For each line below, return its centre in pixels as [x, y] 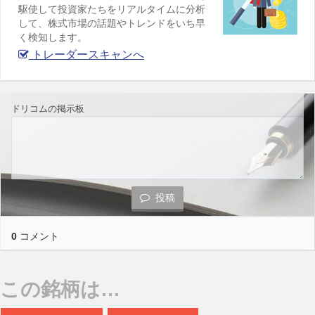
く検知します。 [53, 38]
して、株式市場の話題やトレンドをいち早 [112, 24]
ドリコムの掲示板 [48, 109]
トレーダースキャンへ [86, 55]
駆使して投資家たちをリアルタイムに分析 [112, 9]
